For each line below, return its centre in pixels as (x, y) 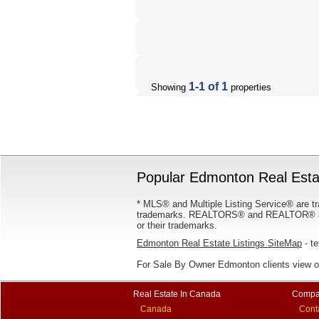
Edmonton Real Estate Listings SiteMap (219, 243)
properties (250, 87)
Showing (163, 87)
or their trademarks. (177, 225)
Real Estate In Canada (177, 294)
